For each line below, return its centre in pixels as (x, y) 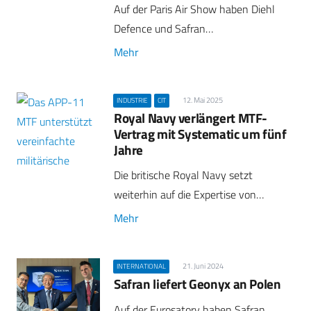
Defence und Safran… (163, 28)
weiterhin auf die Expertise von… (189, 195)
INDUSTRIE (133, 100)
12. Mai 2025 (202, 100)
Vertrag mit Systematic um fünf (200, 133)
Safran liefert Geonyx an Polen (197, 284)
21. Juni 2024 (203, 266)
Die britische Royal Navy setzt (183, 175)
